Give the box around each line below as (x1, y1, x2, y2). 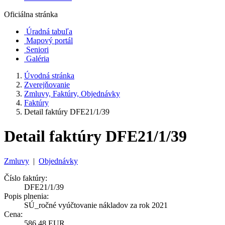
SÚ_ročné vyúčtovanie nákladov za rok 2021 (24, 200, 168, 209)
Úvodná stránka (24, 71, 74, 80)
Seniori (26, 45, 49, 54)
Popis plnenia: (4, 191, 49, 200)
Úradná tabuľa (26, 27, 72, 36)
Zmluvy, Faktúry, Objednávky (24, 89, 120, 98)
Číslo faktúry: (4, 173, 47, 182)
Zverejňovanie (24, 80, 70, 89)
